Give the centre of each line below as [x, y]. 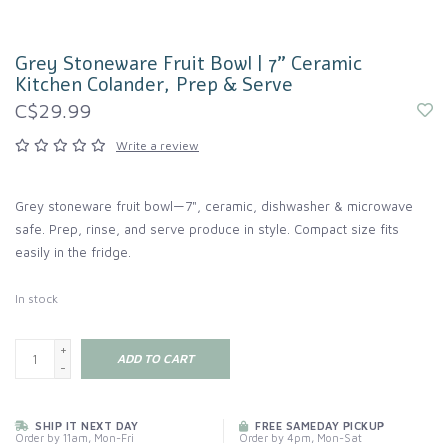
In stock [36, 299]
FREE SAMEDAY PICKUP [318, 426]
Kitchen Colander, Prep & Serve [154, 85]
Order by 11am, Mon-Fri [74, 438]
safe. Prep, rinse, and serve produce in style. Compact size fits [207, 229]
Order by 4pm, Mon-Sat [300, 438]
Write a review [157, 146]
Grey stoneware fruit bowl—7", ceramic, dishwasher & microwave [214, 206]
